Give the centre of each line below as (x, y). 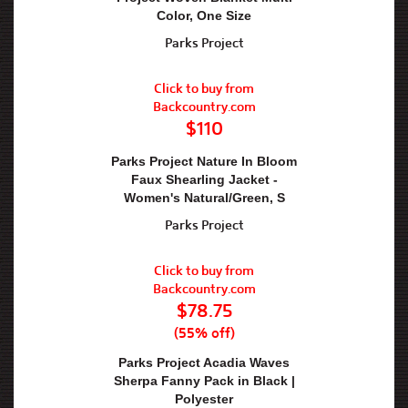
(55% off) (204, 333)
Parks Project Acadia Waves (204, 362)
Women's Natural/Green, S (204, 198)
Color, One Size (204, 15)
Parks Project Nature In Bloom (204, 161)
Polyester (204, 399)
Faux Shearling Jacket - (204, 179)
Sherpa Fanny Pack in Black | (204, 381)
